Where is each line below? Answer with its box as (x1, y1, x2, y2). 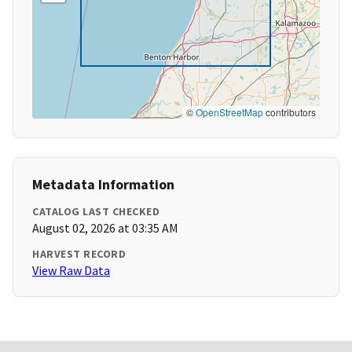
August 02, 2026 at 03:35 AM (32, 220, 178, 236)
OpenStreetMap (196, 105, 263, 119)
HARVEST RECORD (32, 247, 126, 262)
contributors (263, 105, 316, 119)
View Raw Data (32, 262, 110, 279)
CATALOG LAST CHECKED (32, 204, 159, 219)
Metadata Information (32, 175, 174, 194)
